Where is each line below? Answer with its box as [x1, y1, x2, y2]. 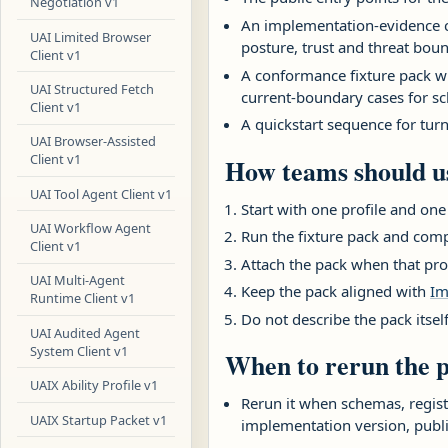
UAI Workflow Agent [30, 219, 152, 238]
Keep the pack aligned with [241, 281, 431, 302]
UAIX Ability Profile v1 [30, 376, 159, 395]
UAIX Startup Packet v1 [30, 410, 168, 429]
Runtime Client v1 [30, 289, 136, 308]
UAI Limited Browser [30, 27, 152, 46]
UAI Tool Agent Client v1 [30, 184, 173, 203]
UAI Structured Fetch [30, 80, 155, 99]
